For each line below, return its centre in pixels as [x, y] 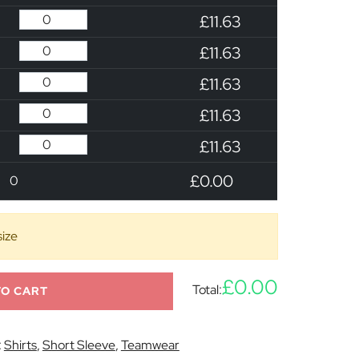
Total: [207, 289]
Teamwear [150, 345]
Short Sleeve [79, 345]
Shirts [20, 345]
